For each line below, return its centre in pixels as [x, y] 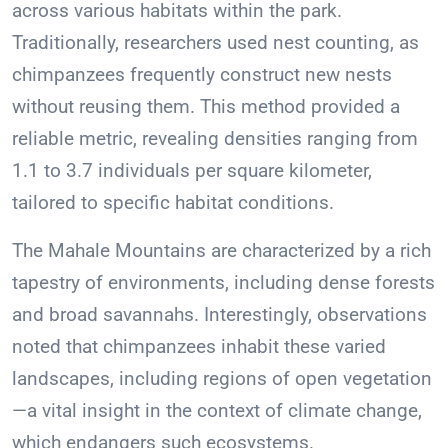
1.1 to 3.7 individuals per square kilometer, [192, 171]
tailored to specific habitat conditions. [173, 203]
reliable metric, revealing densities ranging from [215, 139]
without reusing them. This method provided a [206, 107]
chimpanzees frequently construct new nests [202, 75]
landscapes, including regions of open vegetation [222, 379]
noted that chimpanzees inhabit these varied [199, 347]
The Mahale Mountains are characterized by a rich [221, 251]
